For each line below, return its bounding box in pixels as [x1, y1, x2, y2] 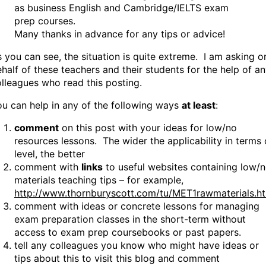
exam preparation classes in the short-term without [14, 213, 246, 226]
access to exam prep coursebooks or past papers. [14, 226, 241, 239]
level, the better [14, 148, 85, 160]
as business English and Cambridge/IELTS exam [14, 2, 229, 14]
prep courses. [14, 15, 75, 27]
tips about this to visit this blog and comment [14, 252, 220, 265]
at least [182, 99, 216, 112]
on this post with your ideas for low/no [59, 122, 237, 134]
